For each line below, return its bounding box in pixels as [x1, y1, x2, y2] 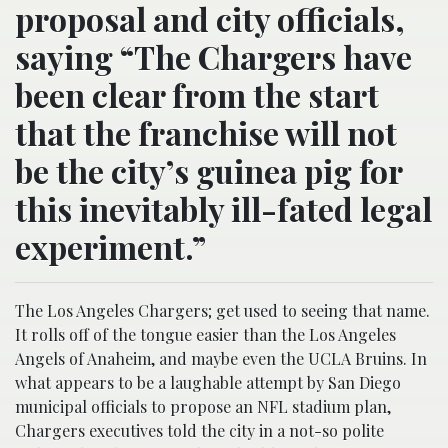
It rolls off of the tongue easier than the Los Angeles [15, 324, 396, 345]
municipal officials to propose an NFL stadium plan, [15, 396, 391, 417]
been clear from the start [15, 73, 379, 116]
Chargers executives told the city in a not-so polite [15, 420, 384, 441]
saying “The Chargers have [15, 35, 412, 78]
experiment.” [15, 225, 206, 268]
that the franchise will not [15, 111, 397, 154]
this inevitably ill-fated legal [15, 187, 432, 230]
